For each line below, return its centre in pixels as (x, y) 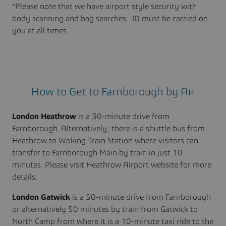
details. (25, 177)
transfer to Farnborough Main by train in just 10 (97, 153)
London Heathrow (44, 116)
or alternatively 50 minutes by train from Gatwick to (105, 209)
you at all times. (41, 31)
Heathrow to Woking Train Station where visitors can (105, 140)
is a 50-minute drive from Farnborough (140, 197)
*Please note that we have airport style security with (104, 6)
